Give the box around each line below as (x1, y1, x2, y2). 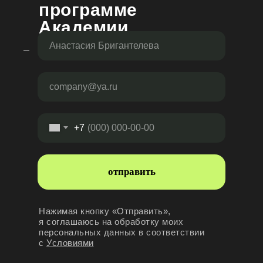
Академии (39, 17, 128, 37)
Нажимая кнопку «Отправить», (39, 205, 171, 216)
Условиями (46, 237, 94, 248)
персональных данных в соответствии (39, 227, 204, 237)
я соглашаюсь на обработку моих (39, 216, 183, 227)
